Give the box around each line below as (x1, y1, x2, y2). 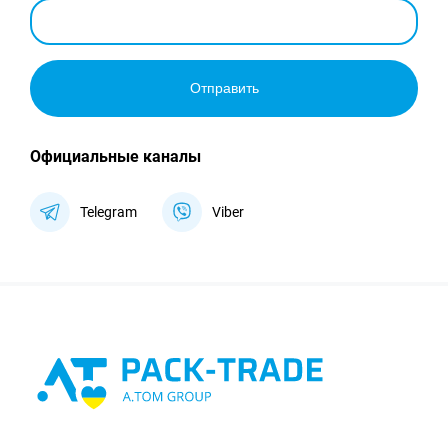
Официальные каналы (30, 147, 201, 166)
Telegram (80, 204, 137, 220)
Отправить (189, 80, 259, 96)
